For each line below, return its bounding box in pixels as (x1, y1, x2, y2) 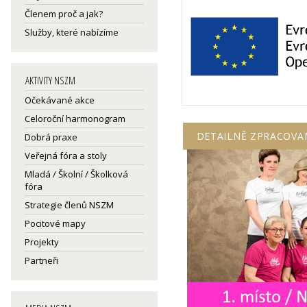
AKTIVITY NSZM (25, 73, 75, 87)
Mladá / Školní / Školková (25, 168, 128, 180)
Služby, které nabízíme (25, 26, 119, 38)
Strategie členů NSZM (25, 199, 114, 211)
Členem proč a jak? (25, 8, 103, 20)
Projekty (25, 236, 59, 248)
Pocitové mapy (25, 217, 86, 230)
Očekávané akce (25, 94, 95, 106)
